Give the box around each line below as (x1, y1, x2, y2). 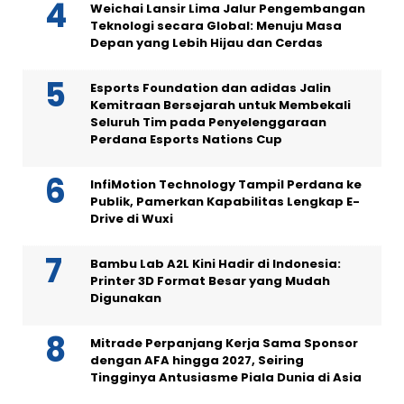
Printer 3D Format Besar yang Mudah (90, 271, 330, 289)
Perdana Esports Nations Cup (90, 130, 282, 148)
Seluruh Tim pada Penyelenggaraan (90, 113, 326, 131)
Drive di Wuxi (90, 209, 173, 227)
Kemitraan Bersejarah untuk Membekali (90, 96, 351, 114)
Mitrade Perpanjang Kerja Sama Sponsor (90, 334, 358, 352)
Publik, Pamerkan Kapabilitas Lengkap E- (90, 192, 360, 210)
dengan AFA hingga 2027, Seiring (90, 351, 304, 369)
